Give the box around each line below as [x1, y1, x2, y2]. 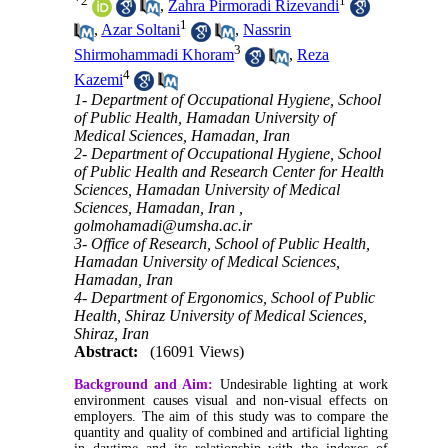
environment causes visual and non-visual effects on [74, 393, 388, 409]
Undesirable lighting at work [219, 377, 388, 393]
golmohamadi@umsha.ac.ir [74, 217, 253, 235]
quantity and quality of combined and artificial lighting [74, 425, 388, 441]
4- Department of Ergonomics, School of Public [74, 289, 376, 307]
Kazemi [74, 70, 124, 88]
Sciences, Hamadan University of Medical [74, 181, 341, 199]
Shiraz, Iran [74, 325, 150, 343]
